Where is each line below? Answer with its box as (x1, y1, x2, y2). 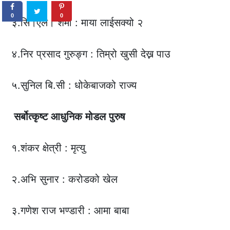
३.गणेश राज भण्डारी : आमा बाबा (11, 204, 130, 217)
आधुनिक (51, 110, 83, 123)
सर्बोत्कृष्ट (11, 110, 48, 123)
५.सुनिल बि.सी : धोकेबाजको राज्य (11, 79, 137, 92)
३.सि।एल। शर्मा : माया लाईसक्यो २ (11, 16, 144, 29)
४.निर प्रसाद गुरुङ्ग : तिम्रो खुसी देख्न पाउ (11, 48, 171, 61)
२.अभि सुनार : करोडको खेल (11, 173, 118, 186)
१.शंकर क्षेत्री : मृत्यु (11, 142, 86, 155)
